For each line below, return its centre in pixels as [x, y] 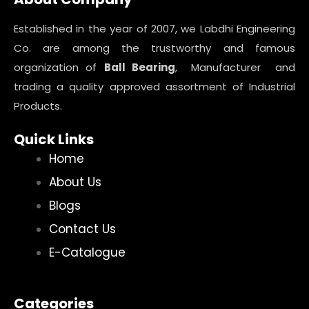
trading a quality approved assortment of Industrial [154, 87]
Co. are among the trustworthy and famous [154, 48]
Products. [38, 106]
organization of [59, 67]
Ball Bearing [139, 67]
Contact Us [82, 229]
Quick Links [54, 139]
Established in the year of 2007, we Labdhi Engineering [154, 29]
